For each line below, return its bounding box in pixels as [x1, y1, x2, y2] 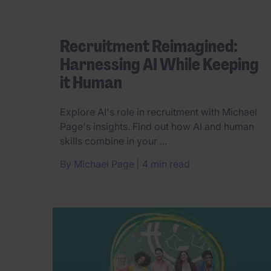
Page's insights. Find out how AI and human [60, 120, 254, 132]
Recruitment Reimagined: [60, 34, 238, 57]
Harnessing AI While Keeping [60, 53, 259, 76]
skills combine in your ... [60, 134, 167, 147]
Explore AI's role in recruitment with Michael [60, 105, 257, 118]
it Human [60, 71, 122, 94]
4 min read [142, 157, 190, 170]
